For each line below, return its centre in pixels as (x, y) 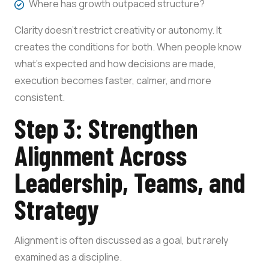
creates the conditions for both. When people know (128, 47)
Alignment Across (101, 155)
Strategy (56, 209)
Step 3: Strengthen (106, 128)
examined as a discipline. (68, 257)
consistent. (40, 97)
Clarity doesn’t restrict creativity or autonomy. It (118, 30)
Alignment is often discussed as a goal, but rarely (121, 240)
